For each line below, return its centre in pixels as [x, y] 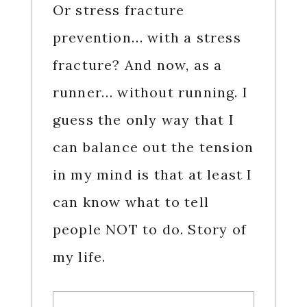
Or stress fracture [119, 10]
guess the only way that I [143, 120]
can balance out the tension [153, 147]
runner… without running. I [150, 93]
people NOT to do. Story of [149, 230]
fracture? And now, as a [137, 65]
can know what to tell [131, 202]
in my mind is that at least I [152, 175]
